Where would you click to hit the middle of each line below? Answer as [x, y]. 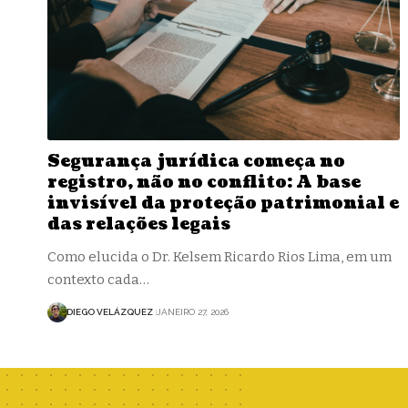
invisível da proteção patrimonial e [223, 203]
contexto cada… [98, 279]
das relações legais [139, 224]
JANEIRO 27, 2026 [192, 312]
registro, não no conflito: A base [204, 182]
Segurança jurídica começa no [196, 161]
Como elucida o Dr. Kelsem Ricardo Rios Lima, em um [219, 256]
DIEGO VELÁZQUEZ [110, 312]
